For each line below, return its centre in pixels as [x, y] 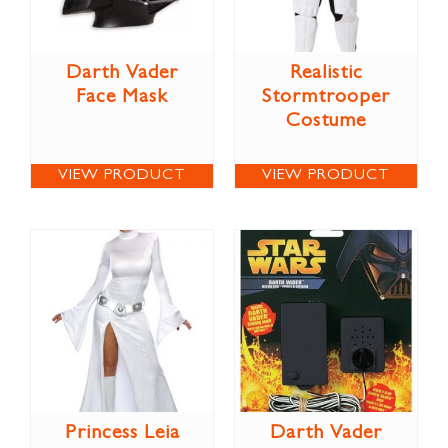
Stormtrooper [326, 97]
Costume [326, 121]
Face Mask [122, 97]
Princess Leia [122, 433]
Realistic [326, 73]
